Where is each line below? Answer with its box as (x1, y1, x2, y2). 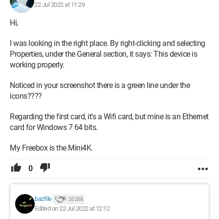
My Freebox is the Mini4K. (10, 143, 93, 153)
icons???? (10, 91, 42, 101)
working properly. (10, 60, 65, 69)
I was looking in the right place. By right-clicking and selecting (10, 38, 205, 48)
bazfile (35, 195, 52, 203)
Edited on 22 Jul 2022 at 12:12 (35, 204, 109, 212)
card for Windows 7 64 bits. (10, 122, 98, 132)
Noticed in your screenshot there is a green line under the (10, 80, 190, 90)
